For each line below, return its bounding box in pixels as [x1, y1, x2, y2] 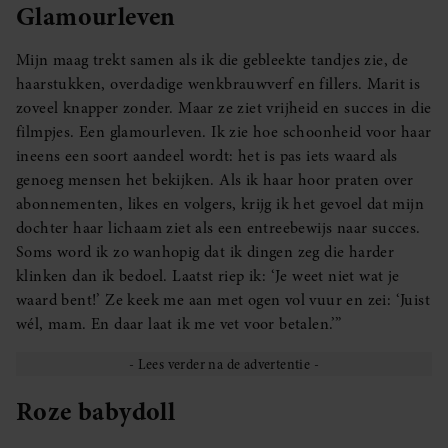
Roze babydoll [16, 392, 176, 429]
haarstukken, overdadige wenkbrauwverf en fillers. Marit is [16, 73, 421, 96]
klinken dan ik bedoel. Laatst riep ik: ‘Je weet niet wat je [16, 265, 400, 288]
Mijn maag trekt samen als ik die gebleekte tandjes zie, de [16, 49, 409, 72]
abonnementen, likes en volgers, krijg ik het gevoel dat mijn [16, 193, 424, 216]
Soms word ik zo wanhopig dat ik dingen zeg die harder [16, 241, 395, 264]
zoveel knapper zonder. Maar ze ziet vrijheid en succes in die [16, 97, 432, 120]
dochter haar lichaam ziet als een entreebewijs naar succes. [16, 217, 421, 240]
